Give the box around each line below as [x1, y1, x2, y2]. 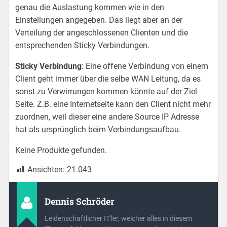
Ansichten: [27, 165, 67, 175]
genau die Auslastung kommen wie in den [15, 3, 165, 13]
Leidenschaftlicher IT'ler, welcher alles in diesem [44, 214, 192, 222]
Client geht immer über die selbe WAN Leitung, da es [15, 74, 201, 84]
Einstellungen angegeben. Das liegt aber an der [15, 15, 183, 25]
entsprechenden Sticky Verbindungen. [15, 41, 150, 51]
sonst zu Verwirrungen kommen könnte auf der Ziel [15, 87, 198, 97]
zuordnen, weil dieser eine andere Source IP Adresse [15, 112, 200, 122]
